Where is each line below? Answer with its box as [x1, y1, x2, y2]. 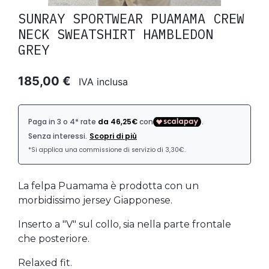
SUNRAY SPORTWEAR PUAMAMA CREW [18, 10, 244, 27]
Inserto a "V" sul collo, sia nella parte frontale [18, 219, 231, 230]
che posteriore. [18, 233, 89, 244]
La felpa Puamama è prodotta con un [18, 180, 199, 192]
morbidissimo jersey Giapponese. [18, 195, 172, 206]
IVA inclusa [79, 76, 128, 88]
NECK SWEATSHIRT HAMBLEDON [18, 25, 213, 43]
